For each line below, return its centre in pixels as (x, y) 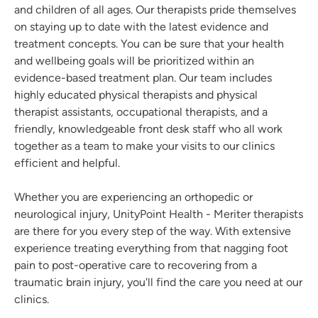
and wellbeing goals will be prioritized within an (134, 61)
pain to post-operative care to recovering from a (136, 265)
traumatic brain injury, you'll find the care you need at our (158, 283)
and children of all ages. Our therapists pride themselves (155, 10)
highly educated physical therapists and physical (136, 95)
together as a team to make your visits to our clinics (144, 146)
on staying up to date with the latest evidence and (141, 27)
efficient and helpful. (67, 163)
